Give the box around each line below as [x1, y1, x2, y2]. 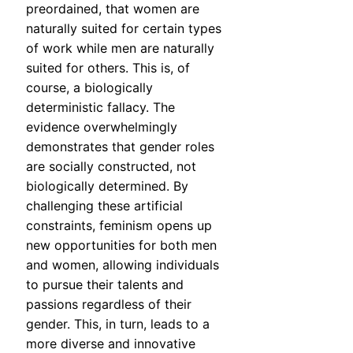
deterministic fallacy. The [26, 99, 175, 116]
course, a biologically [26, 80, 153, 96]
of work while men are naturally [26, 40, 214, 57]
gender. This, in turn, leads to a [26, 316, 210, 333]
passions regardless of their [26, 296, 191, 313]
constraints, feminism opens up [26, 217, 212, 234]
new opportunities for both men [26, 237, 217, 254]
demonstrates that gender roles [26, 139, 214, 155]
